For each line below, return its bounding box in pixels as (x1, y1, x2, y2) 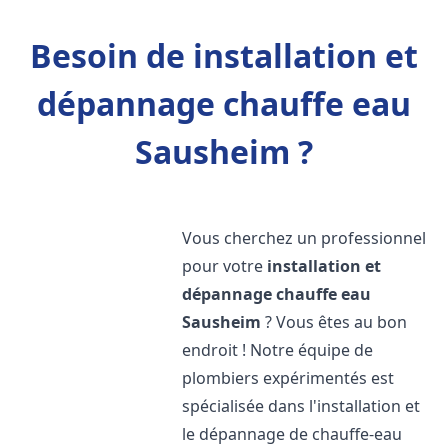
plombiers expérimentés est (182, 367, 395, 389)
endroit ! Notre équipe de (182, 339, 374, 361)
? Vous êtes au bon (261, 311, 408, 333)
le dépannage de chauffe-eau (182, 423, 403, 445)
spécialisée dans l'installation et (182, 395, 421, 417)
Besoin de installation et (30, 34, 418, 77)
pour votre (182, 255, 268, 277)
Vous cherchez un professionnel (182, 227, 427, 249)
